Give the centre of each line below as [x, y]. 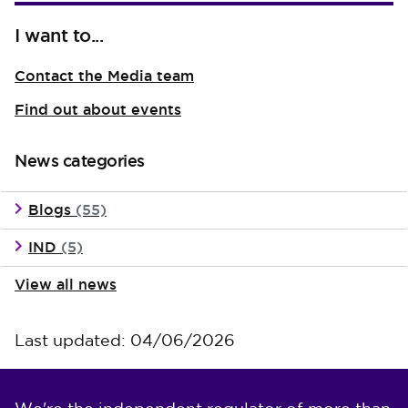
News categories [80, 161]
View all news [66, 285]
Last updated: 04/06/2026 [125, 342]
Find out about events [98, 110]
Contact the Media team [104, 76]
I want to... [59, 36]
